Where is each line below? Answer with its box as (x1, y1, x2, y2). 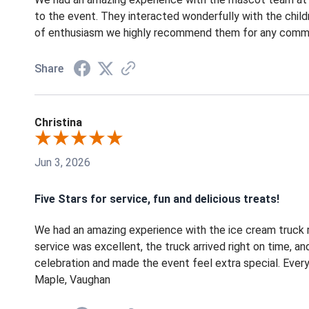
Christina (34, 115, 82, 129)
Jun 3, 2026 (34, 155, 90, 169)
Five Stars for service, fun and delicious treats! (34, 192, 279, 206)
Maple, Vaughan (34, 273, 110, 287)
